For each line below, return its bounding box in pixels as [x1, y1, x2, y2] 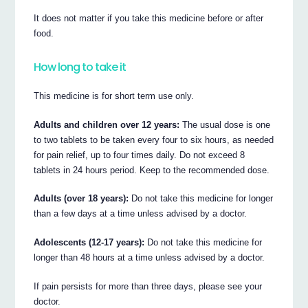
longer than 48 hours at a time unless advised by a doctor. [34, 252, 265, 263]
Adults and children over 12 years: [34, 119, 180, 130]
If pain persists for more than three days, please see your [34, 281, 263, 292]
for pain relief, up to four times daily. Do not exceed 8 [34, 149, 245, 160]
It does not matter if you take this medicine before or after [34, 12, 264, 23]
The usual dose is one [179, 119, 271, 130]
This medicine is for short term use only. [34, 90, 195, 101]
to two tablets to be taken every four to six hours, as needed [34, 134, 274, 145]
